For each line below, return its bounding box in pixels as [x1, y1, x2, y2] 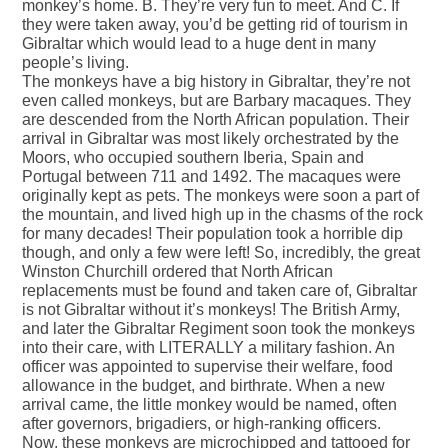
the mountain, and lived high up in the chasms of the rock [22, 206, 423, 224]
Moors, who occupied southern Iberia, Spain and [22, 149, 364, 167]
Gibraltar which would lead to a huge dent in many [22, 35, 376, 53]
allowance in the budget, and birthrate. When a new [22, 377, 385, 395]
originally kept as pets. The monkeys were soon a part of [22, 187, 419, 205]
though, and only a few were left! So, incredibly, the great [22, 244, 420, 262]
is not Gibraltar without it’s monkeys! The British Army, [22, 301, 400, 319]
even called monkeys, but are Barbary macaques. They [22, 92, 411, 110]
